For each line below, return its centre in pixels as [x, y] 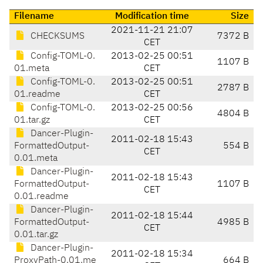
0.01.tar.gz [36, 235]
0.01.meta [36, 159]
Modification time [152, 17]
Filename [34, 17]
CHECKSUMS [56, 37]
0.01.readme [41, 197]
